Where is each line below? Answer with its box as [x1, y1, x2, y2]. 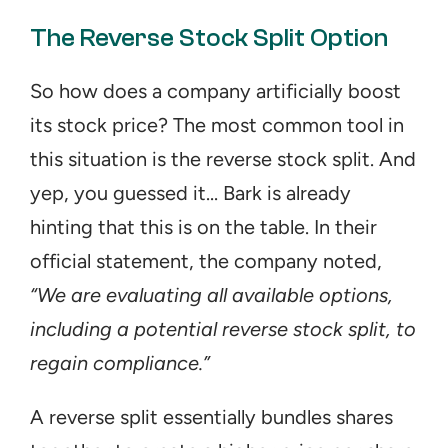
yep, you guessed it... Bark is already [30, 181, 351, 205]
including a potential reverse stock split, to [30, 317, 416, 341]
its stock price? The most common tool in [30, 113, 404, 137]
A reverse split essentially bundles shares [30, 405, 393, 429]
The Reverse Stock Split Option [30, 23, 388, 53]
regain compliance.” [30, 351, 210, 375]
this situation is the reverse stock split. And [30, 147, 416, 171]
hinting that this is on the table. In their [30, 215, 377, 239]
